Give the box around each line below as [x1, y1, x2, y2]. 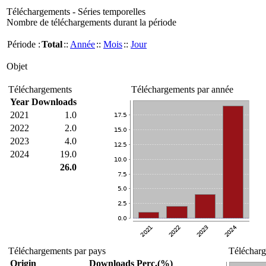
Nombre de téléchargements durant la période [7, 17, 176, 27]
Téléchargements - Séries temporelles [7, 7, 145, 17]
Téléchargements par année [131, 84, 233, 94]
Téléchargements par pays [8, 246, 106, 256]
